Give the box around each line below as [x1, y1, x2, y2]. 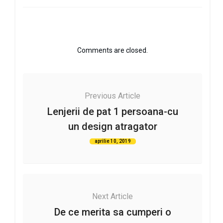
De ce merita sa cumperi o [54, 206, 171, 218]
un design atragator [68, 120, 157, 132]
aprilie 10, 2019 [94, 138, 131, 144]
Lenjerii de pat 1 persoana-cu [47, 105, 178, 117]
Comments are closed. [77, 46, 148, 54]
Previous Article [85, 91, 140, 101]
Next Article [92, 191, 133, 201]
